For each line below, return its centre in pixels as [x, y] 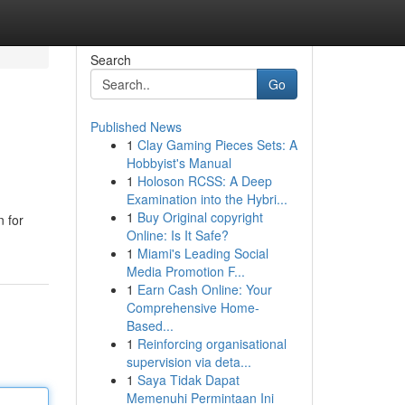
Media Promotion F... [185, 271]
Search [110, 60]
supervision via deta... [188, 362]
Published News [136, 127]
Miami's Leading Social [202, 253]
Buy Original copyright [200, 217]
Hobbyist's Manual [179, 163]
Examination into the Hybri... [207, 199]
